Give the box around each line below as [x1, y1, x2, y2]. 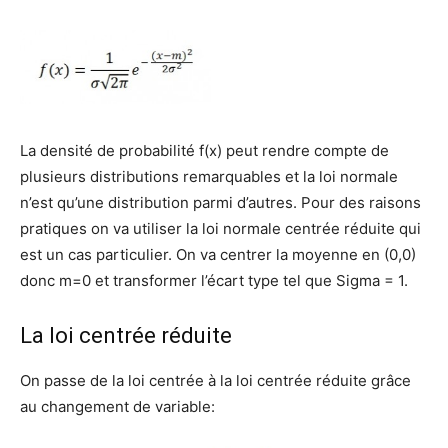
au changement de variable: [20, 397, 215, 417]
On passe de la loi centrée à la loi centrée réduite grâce [20, 371, 411, 391]
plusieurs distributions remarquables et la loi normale [20, 167, 398, 187]
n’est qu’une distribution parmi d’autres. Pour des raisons [20, 193, 421, 213]
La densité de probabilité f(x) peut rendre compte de [20, 141, 389, 161]
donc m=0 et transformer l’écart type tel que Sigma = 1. [20, 271, 408, 291]
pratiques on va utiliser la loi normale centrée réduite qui [20, 219, 421, 239]
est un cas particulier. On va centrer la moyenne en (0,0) [20, 245, 416, 265]
